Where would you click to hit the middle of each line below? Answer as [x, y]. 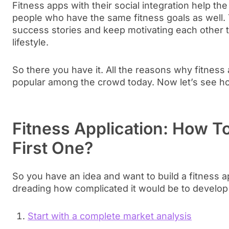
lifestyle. [30, 42]
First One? [53, 148]
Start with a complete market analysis [110, 216]
